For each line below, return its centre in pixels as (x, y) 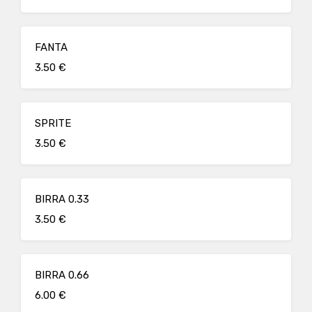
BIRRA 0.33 (62, 199)
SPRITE (53, 123)
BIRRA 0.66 (62, 275)
